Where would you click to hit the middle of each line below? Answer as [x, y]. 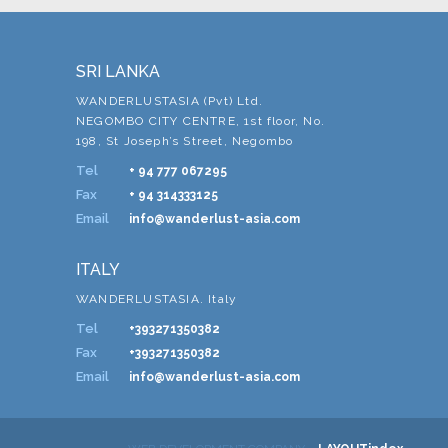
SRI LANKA [118, 71]
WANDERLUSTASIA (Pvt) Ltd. [169, 100]
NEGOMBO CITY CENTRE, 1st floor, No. [200, 120]
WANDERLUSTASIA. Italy [157, 298]
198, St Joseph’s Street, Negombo [185, 140]
